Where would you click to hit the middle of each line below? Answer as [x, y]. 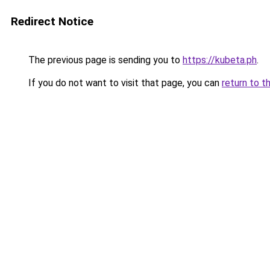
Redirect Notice [52, 21]
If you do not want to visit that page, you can [124, 83]
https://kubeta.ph [220, 60]
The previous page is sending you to [104, 60]
